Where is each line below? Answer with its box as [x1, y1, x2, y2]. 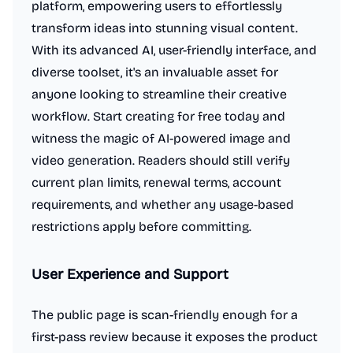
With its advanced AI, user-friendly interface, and [32, 43, 317, 58]
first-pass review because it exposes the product [32, 329, 318, 344]
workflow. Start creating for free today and [32, 109, 285, 124]
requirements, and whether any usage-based [32, 197, 294, 212]
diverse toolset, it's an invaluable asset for [32, 65, 278, 80]
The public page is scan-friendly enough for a [32, 307, 298, 322]
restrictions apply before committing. [32, 219, 251, 234]
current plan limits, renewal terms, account [32, 175, 281, 190]
